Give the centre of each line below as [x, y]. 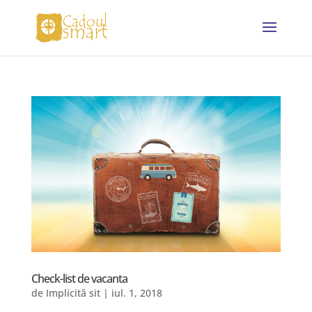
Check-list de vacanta [79, 279]
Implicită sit [73, 293]
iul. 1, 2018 [136, 293]
